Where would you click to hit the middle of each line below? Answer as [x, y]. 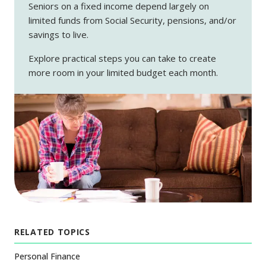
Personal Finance [47, 256]
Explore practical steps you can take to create [122, 58]
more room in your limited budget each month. [126, 72]
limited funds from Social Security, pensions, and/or [132, 20]
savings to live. [58, 34]
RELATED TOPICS [52, 232]
